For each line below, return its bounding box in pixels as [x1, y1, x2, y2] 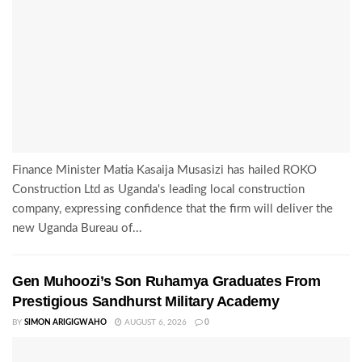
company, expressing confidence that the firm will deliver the [12, 203, 333, 216]
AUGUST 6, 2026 [122, 318, 187, 327]
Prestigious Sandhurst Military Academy [12, 293, 280, 310]
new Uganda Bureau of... [12, 222, 142, 235]
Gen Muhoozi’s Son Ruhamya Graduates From [12, 273, 321, 290]
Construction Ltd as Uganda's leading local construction [12, 183, 305, 196]
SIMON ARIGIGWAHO [24, 318, 107, 327]
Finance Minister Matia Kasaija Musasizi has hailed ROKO [12, 164, 317, 177]
